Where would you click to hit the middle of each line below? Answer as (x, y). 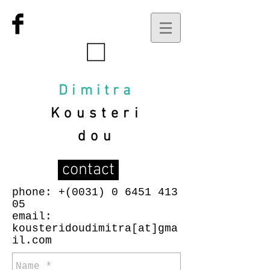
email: (32, 216)
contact (88, 170)
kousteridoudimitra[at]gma (95, 228)
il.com (35, 240)
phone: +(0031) (62, 192)
